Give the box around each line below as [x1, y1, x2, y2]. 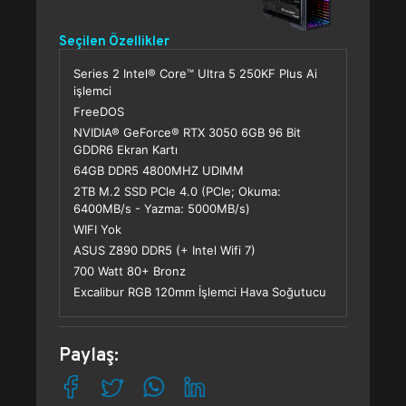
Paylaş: [59, 343, 119, 366]
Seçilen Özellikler [59, 32, 169, 49]
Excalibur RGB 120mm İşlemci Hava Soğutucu [73, 285, 326, 299]
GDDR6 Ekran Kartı [73, 142, 178, 157]
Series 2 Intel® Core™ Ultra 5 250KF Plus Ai [73, 66, 317, 81]
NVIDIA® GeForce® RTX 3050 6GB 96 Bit [73, 125, 301, 140]
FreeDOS [73, 104, 124, 119]
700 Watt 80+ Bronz [73, 264, 186, 278]
